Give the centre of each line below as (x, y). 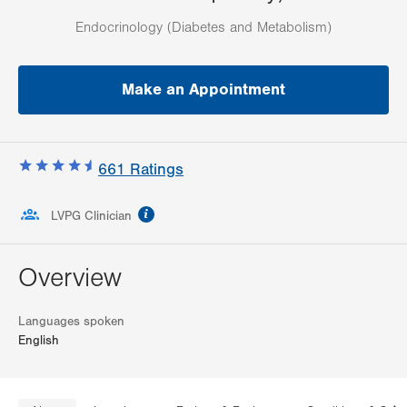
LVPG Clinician (91, 217)
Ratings (154, 170)
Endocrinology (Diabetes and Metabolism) (203, 28)
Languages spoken (71, 322)
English (39, 341)
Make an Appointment (203, 90)
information (192, 209)
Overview (70, 278)
